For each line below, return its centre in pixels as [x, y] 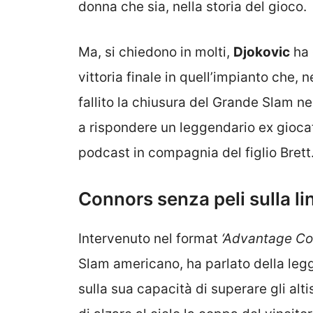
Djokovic [262, 52]
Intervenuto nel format [150, 239]
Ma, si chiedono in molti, [156, 52]
